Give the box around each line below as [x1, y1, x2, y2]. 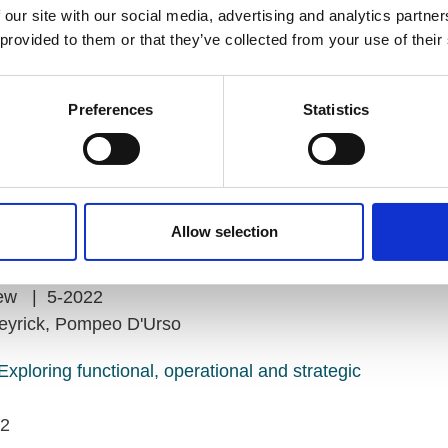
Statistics [303, 101, 369, 119]
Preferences [68, 101, 154, 119]
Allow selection [170, 223, 278, 241]
